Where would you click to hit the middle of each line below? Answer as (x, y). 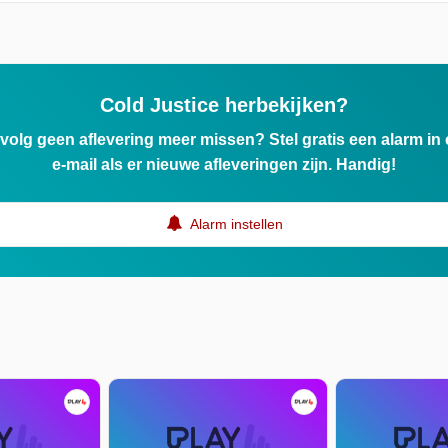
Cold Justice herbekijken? (224, 104)
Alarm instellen (234, 223)
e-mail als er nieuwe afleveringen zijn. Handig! (224, 164)
